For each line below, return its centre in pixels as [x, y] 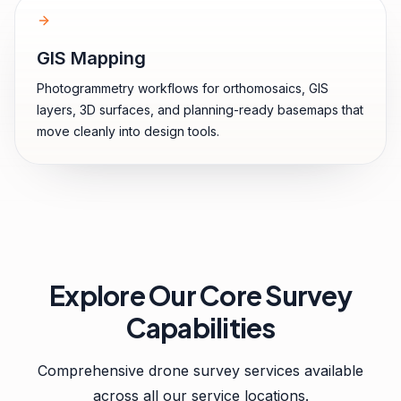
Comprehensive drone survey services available [200, 371]
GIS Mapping [91, 58]
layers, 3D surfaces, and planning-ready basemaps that [200, 110]
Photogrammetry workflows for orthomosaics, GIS [183, 88]
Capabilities [200, 328]
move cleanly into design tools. [128, 131]
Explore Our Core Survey [200, 295]
